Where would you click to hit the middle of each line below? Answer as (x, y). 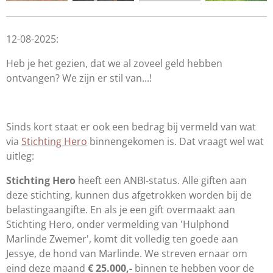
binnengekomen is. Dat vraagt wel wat (175, 141)
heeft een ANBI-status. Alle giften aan (161, 180)
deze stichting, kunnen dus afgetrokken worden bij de (129, 195)
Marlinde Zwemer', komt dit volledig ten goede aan (122, 239)
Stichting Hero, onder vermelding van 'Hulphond (118, 224)
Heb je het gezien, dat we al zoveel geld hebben (114, 63)
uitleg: (20, 156)
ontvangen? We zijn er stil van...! (79, 78)
